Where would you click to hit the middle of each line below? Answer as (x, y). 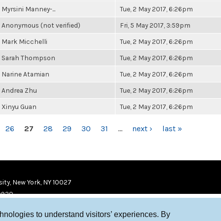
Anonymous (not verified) (41, 25)
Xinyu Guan (19, 107)
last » (172, 129)
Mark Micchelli (24, 41)
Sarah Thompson (28, 58)
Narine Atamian (25, 74)
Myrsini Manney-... (28, 9)
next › (142, 129)
